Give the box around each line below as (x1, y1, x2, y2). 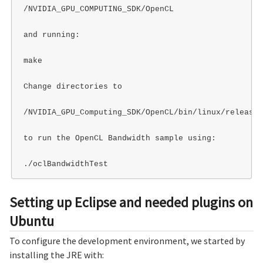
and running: (23, 30, 80, 39)
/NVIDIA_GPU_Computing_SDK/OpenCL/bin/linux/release (23, 107, 258, 117)
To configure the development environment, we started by (9, 235, 245, 247)
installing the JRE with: (9, 249, 104, 261)
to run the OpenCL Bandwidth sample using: (23, 133, 216, 143)
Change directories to (23, 82, 122, 91)
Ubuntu (9, 211, 54, 230)
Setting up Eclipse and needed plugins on (9, 193, 253, 211)
